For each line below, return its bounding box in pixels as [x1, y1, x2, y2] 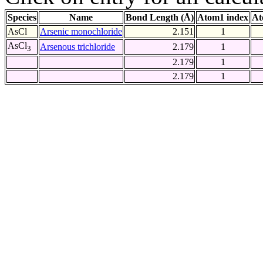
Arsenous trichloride [40, 42, 115, 52]
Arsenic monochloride [40, 26, 122, 37]
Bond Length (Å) [126, 12, 194, 23]
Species [8, 12, 36, 23]
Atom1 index [197, 12, 248, 23]
